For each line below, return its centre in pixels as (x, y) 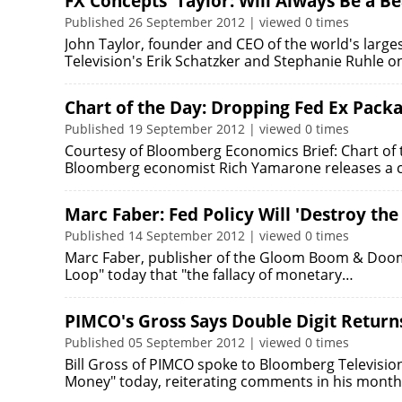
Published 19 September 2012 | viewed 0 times (207, 129)
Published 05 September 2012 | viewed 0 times (207, 342)
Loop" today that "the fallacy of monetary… (209, 275)
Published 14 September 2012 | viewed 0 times (207, 236)
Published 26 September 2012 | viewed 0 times (207, 22)
